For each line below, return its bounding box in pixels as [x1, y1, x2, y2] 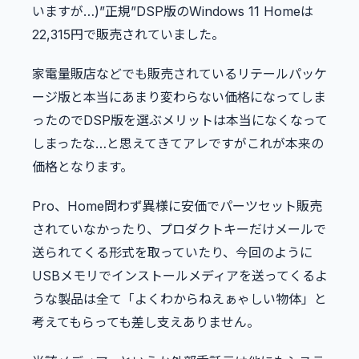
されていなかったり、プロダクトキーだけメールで [32, 221, 326, 238]
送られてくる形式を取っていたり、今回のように [32, 244, 313, 261]
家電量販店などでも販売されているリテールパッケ [32, 66, 327, 83]
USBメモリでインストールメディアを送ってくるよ [32, 268, 328, 284]
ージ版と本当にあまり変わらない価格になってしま [32, 89, 326, 106]
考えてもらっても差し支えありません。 [32, 314, 260, 331]
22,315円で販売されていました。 [32, 26, 224, 43]
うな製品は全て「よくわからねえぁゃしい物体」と [32, 291, 327, 308]
